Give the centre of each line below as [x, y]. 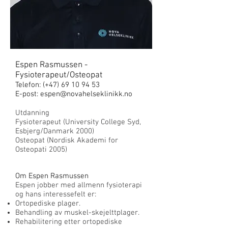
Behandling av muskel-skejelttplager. [77, 213]
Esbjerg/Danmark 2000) [55, 131]
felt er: [85, 194]
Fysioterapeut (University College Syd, [78, 122]
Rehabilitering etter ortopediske [69, 222]
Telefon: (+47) [38, 85]
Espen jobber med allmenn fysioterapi [79, 185]
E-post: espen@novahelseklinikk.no [74, 94]
